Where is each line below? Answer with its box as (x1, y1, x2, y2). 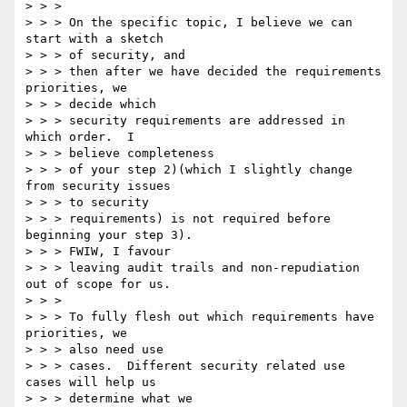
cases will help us (25, 375, 156, 390)
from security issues (25, 179, 171, 194)
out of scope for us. (25, 277, 171, 292)
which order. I (25, 130, 134, 144)
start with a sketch (25, 32, 164, 46)
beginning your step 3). (25, 228, 193, 243)
